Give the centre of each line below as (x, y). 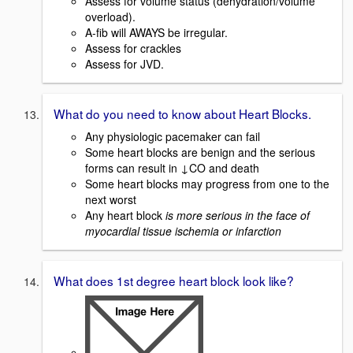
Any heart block (125, 215)
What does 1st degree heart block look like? (174, 280)
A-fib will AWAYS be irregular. (156, 33)
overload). (110, 17)
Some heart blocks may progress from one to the (207, 183)
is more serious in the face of (238, 215)
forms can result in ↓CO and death (172, 167)
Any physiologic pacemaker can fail (173, 136)
